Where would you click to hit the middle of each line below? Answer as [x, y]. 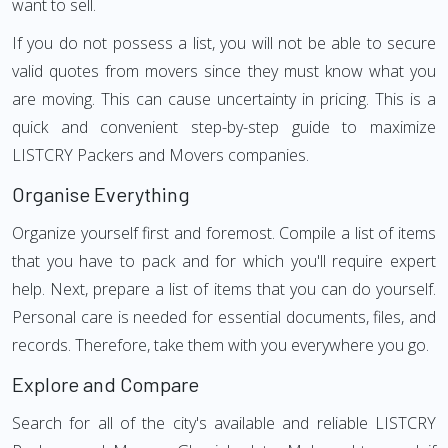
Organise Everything [101, 194]
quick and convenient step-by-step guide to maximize [224, 127]
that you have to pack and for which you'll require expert [224, 261]
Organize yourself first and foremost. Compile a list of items [224, 233]
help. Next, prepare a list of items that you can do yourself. [224, 289]
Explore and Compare [105, 384]
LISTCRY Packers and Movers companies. [160, 155]
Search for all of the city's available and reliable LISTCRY [224, 423]
